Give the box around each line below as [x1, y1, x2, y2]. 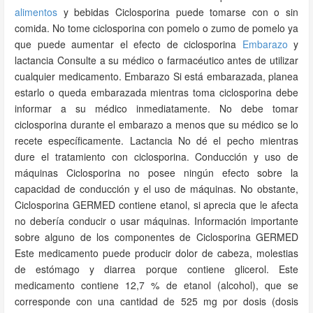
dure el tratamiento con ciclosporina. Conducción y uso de [15, 150, 298, 163]
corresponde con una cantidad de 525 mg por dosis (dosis [15, 294, 298, 308]
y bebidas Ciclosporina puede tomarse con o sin [57, 5, 298, 19]
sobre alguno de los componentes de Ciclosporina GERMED [15, 230, 298, 244]
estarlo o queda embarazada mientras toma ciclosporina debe [15, 85, 298, 99]
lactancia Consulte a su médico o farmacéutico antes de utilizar [15, 53, 298, 67]
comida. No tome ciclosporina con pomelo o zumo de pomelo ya [15, 21, 298, 35]
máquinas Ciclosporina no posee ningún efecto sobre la [15, 166, 298, 180]
